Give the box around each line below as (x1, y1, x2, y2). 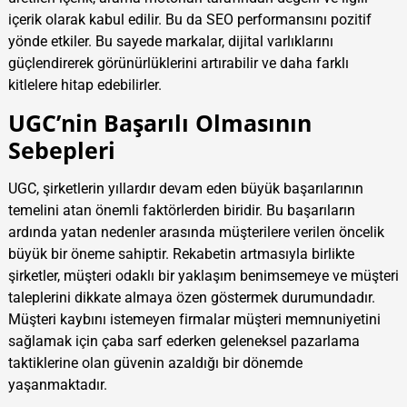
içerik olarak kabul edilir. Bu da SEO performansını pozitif (7, 10, 372, 28)
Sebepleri (7, 134, 115, 166)
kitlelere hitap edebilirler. (7, 75, 162, 94)
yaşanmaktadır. (7, 376, 107, 394)
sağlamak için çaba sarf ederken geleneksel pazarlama (7, 333, 360, 351)
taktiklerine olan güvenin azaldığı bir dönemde (7, 354, 303, 372)
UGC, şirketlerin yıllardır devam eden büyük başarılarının (7, 180, 363, 198)
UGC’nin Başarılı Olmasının (7, 107, 312, 139)
